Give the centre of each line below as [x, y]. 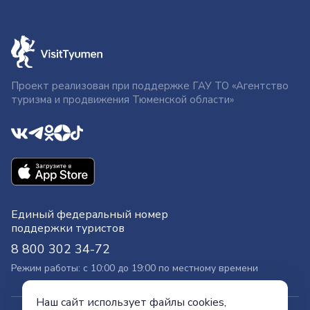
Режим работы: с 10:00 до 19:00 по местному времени [135, 268]
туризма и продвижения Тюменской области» [122, 100]
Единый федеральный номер [90, 215]
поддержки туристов [68, 229]
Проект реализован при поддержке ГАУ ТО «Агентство [150, 86]
